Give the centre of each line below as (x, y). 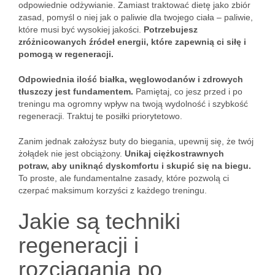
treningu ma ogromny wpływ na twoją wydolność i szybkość (133, 104)
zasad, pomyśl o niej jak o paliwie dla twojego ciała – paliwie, (136, 17)
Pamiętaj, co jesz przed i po (188, 91)
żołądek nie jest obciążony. (72, 153)
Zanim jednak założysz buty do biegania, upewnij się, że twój (136, 141)
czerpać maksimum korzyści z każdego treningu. (113, 190)
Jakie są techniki (99, 221)
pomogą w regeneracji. (66, 54)
